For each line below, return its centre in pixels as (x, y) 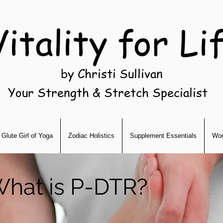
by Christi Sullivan (111, 73)
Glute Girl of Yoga (27, 136)
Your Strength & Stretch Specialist (108, 92)
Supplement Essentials (163, 136)
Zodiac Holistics (91, 136)
